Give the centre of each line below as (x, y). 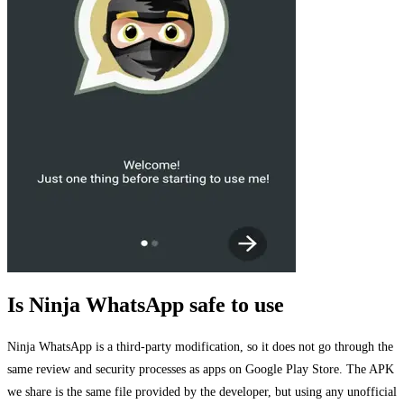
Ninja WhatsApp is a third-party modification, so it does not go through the (200, 347)
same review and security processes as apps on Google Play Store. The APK (201, 369)
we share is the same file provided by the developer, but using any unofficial (202, 392)
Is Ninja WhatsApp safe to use (146, 305)
